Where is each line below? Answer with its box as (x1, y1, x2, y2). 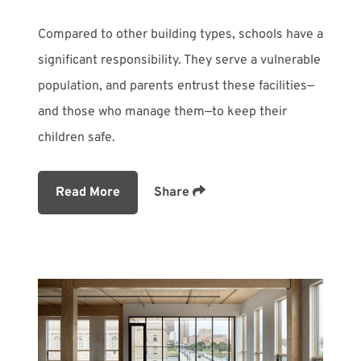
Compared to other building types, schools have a (37, 26, 323, 43)
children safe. (37, 129, 115, 146)
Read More (55, 184, 120, 201)
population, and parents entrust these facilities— (37, 77, 314, 94)
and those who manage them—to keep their (37, 103, 287, 120)
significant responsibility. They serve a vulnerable (37, 52, 321, 68)
